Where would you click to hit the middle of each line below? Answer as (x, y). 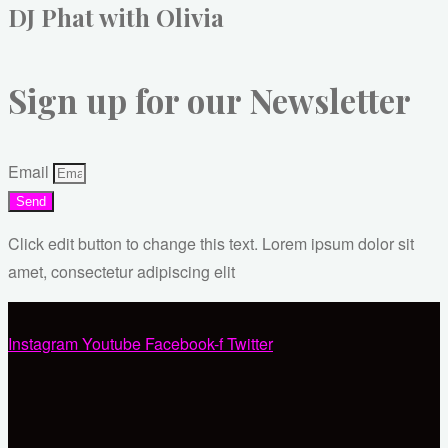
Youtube (111, 343)
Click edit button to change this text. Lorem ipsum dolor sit (211, 243)
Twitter (250, 343)
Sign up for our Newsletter (209, 100)
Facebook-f (184, 343)
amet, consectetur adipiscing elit (121, 271)
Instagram (43, 343)
